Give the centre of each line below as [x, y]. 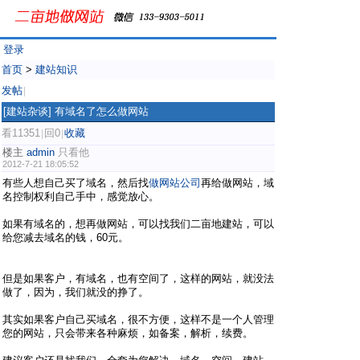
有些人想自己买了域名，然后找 [76, 183]
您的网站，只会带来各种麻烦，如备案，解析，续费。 [128, 333]
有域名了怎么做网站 [102, 111]
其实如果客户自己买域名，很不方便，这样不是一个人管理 [138, 319]
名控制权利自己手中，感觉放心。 [81, 196]
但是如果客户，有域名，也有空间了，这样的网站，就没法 [138, 278]
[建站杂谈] [27, 111]
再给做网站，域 [237, 183]
